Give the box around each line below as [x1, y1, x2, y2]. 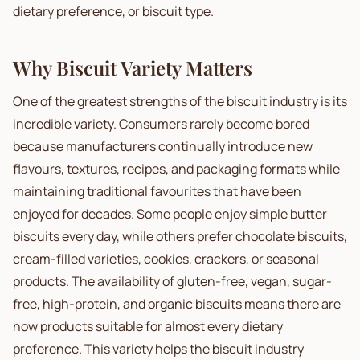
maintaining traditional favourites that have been [13, 182, 301, 200]
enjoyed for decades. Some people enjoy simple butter [13, 205, 327, 223]
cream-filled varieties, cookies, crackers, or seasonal [13, 250, 319, 268]
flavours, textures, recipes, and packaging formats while [13, 160, 340, 178]
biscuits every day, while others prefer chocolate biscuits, [13, 227, 347, 245]
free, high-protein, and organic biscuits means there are [13, 295, 341, 313]
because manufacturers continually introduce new [13, 137, 313, 155]
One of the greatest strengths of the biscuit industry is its [13, 92, 347, 110]
